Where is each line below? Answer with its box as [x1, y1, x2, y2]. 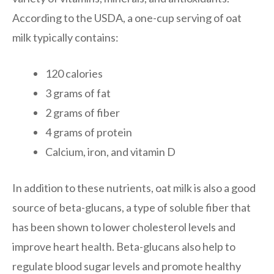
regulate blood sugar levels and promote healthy [12, 259, 241, 273]
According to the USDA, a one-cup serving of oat [12, 10, 242, 24]
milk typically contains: [12, 30, 119, 44]
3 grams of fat [45, 86, 111, 100]
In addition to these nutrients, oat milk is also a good [12, 180, 256, 194]
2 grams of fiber [45, 105, 120, 119]
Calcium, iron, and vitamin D [45, 144, 176, 158]
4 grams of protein [45, 125, 132, 139]
